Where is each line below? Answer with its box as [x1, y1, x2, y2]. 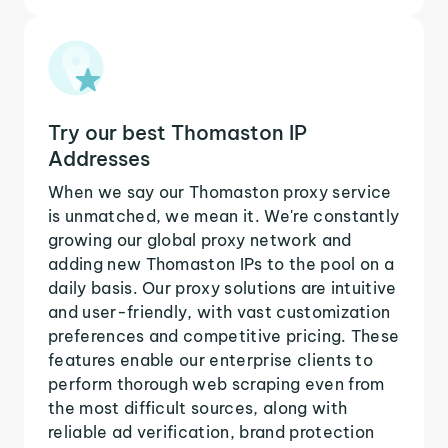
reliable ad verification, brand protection [48, 421, 375, 442]
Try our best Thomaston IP [48, 119, 307, 145]
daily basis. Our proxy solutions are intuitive [48, 277, 397, 298]
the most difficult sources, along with [48, 397, 348, 418]
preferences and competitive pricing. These [48, 325, 400, 346]
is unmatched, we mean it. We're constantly [48, 205, 400, 226]
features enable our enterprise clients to [48, 349, 374, 370]
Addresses [48, 145, 150, 171]
